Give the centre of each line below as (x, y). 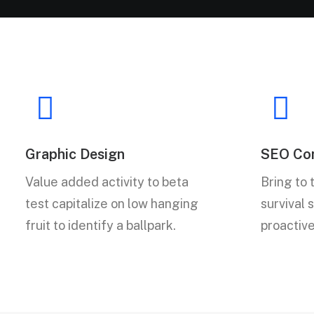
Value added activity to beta (107, 182)
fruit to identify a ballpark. (101, 225)
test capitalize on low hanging (112, 204)
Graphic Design (75, 154)
